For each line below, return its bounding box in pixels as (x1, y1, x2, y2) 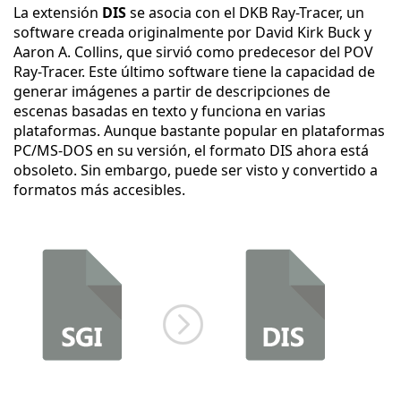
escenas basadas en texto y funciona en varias (13, 101, 326, 121)
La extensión (13, 3, 102, 22)
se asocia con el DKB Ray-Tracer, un (126, 3, 364, 22)
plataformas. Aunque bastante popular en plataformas (13, 121, 385, 141)
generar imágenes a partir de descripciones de (13, 81, 330, 101)
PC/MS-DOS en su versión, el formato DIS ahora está (13, 141, 369, 160)
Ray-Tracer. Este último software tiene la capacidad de (13, 62, 375, 81)
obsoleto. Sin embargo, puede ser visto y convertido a (13, 160, 378, 180)
